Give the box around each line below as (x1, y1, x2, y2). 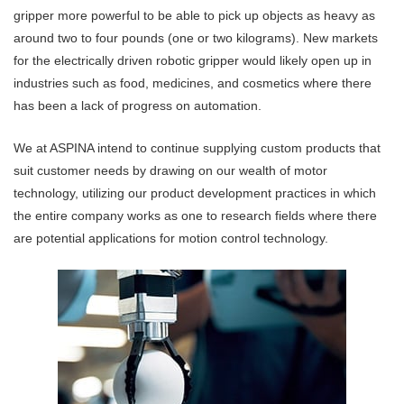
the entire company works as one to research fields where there (14, 208, 377, 224)
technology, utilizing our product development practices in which (14, 186, 376, 201)
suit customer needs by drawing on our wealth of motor (14, 163, 327, 179)
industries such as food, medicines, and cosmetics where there (14, 76, 372, 91)
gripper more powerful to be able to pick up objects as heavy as (14, 8, 375, 23)
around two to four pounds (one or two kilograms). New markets (14, 31, 378, 46)
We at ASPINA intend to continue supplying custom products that (14, 141, 381, 156)
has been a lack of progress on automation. (14, 98, 262, 114)
